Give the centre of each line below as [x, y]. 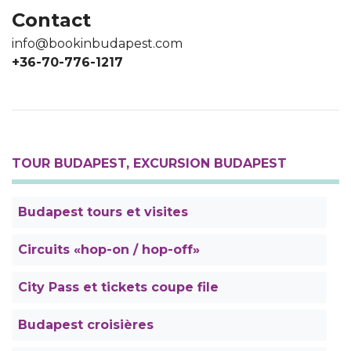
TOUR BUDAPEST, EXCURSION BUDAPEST [149, 164]
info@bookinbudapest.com [97, 44]
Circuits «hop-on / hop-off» [109, 250]
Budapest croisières [86, 325]
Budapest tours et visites [103, 212]
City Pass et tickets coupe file [118, 288]
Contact [51, 20]
